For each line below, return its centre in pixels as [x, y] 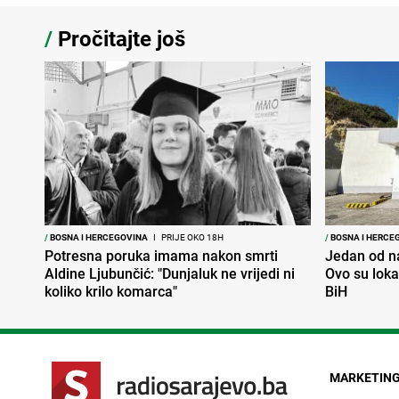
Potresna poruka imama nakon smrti [161, 256]
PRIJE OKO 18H [191, 237]
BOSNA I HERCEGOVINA [98, 237]
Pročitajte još [119, 38]
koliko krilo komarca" [111, 292]
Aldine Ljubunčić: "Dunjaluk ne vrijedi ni [170, 274]
